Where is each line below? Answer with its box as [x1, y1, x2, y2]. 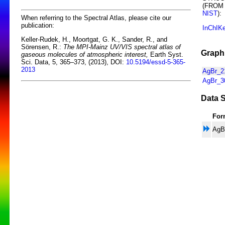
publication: [21, 21, 54, 29]
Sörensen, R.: [21, 43, 63, 51]
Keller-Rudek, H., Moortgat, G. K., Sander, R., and [21, 36, 167, 44]
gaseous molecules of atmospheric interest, [21, 51, 148, 59]
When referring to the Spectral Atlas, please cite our [21, 14, 171, 22]
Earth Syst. [148, 51, 183, 59]
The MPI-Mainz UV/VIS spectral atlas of [63, 43, 181, 51]
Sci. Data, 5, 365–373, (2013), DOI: [21, 58, 126, 66]
